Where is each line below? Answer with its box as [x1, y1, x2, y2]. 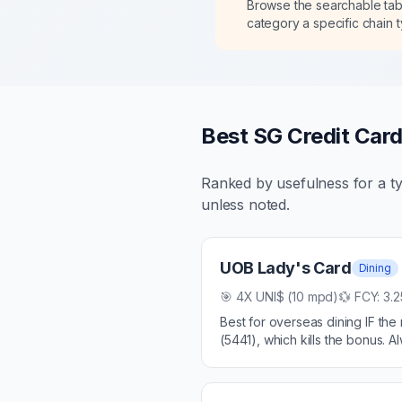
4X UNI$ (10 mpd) [235, 289, 339, 304]
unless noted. [201, 196, 290, 214]
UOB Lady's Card [220, 258, 352, 277]
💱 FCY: [338, 289, 384, 304]
